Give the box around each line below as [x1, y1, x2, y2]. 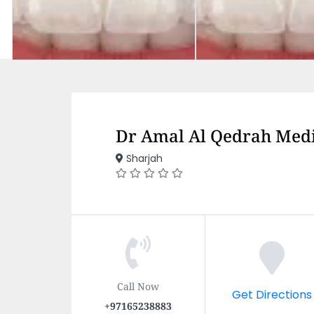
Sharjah [123, 151, 163, 165]
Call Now [117, 279, 159, 292]
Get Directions [231, 286, 312, 302]
